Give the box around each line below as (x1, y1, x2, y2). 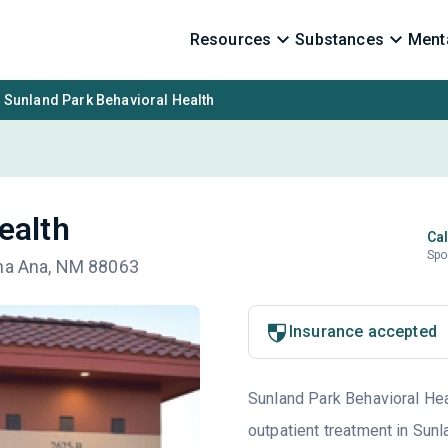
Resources (189, 30, 272, 49)
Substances (295, 30, 384, 49)
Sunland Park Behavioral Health (3, 92, 215, 108)
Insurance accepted (288, 322, 437, 341)
